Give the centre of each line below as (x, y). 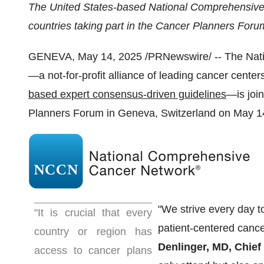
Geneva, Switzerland (167, 113)
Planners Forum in (73, 113)
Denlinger (182, 247)
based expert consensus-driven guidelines (127, 94)
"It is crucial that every (93, 213)
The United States (71, 7)
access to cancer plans (93, 250)
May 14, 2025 (110, 57)
